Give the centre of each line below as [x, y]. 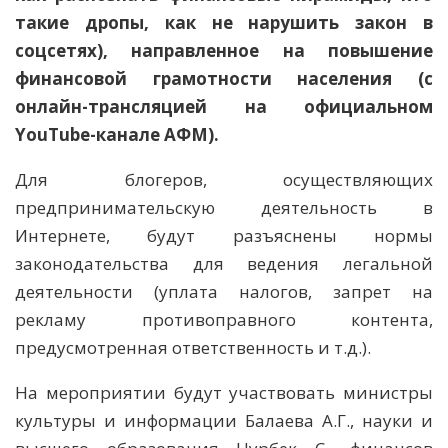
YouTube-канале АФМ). [117, 135]
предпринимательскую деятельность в [224, 208]
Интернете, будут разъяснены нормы [224, 236]
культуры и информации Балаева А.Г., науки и [224, 421]
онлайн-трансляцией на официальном [224, 107]
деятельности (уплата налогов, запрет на [224, 292]
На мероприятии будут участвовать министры [224, 393]
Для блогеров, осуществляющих [224, 180]
